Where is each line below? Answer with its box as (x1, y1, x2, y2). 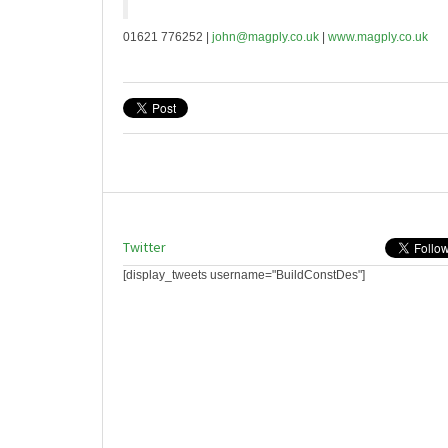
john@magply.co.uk (212, 30, 319, 44)
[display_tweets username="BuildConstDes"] (123, 268, 365, 282)
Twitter (123, 238, 166, 256)
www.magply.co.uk (328, 30, 428, 44)
